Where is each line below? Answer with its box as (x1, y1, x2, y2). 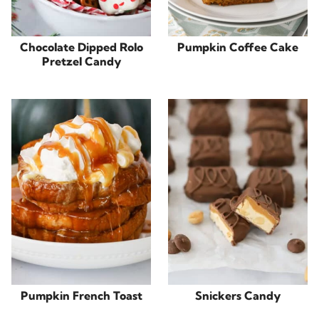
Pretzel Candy (41, 54, 121, 69)
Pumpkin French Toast (20, 288, 142, 303)
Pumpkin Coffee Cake (177, 40, 298, 55)
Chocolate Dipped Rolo (19, 40, 143, 55)
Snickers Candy (195, 288, 281, 303)
